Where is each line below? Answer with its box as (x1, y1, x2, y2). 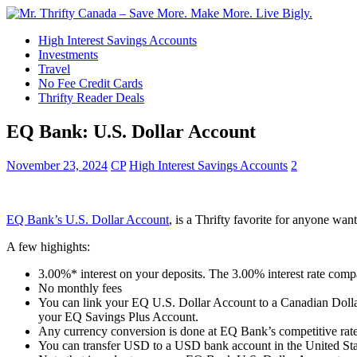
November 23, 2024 (6, 158, 108, 172)
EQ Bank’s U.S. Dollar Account (6, 212, 169, 226)
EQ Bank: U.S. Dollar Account (6, 120, 256, 142)
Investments (38, 48, 98, 61)
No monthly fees (38, 280, 122, 295)
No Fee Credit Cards (38, 76, 143, 90)
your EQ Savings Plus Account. (38, 309, 198, 324)
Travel (38, 62, 70, 76)
